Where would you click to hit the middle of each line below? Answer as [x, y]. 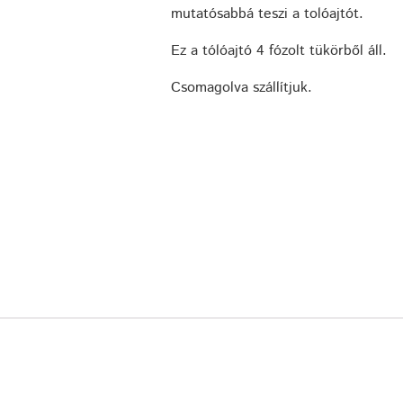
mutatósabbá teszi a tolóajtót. [267, 13]
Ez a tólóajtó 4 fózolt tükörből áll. [279, 51]
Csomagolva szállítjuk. [242, 88]
